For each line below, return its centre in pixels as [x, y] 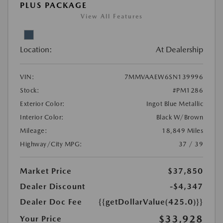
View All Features [111, 16]
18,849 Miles [182, 130]
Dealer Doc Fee [51, 202]
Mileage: [34, 130]
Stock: [30, 90]
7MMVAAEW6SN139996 [164, 77]
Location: [36, 49]
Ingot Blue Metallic [174, 104]
